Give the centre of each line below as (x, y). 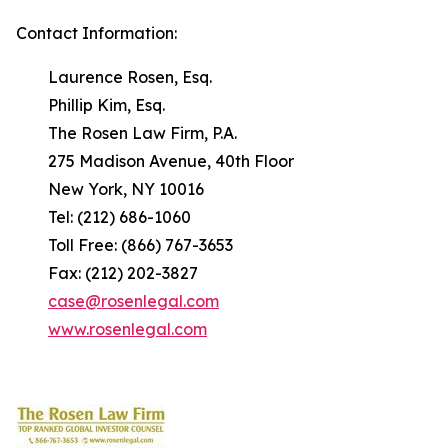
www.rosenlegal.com (127, 329)
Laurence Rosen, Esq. (114, 77)
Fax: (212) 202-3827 (107, 273)
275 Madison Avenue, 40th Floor (155, 161)
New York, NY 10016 (110, 189)
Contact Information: (96, 33)
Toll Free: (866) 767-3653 (124, 245)
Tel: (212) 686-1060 (103, 217)
